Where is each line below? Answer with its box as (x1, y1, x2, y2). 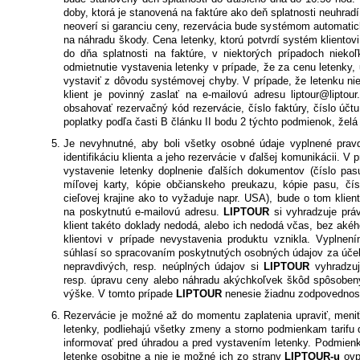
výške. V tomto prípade (63, 288, 176, 301)
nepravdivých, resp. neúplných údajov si (63, 260, 264, 273)
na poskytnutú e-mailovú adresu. (63, 206, 224, 219)
